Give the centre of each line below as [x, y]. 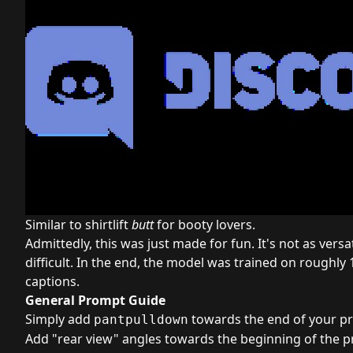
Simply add [59, 319]
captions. [52, 281]
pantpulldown [141, 320]
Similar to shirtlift [78, 225]
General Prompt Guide [95, 300]
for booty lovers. [204, 225]
